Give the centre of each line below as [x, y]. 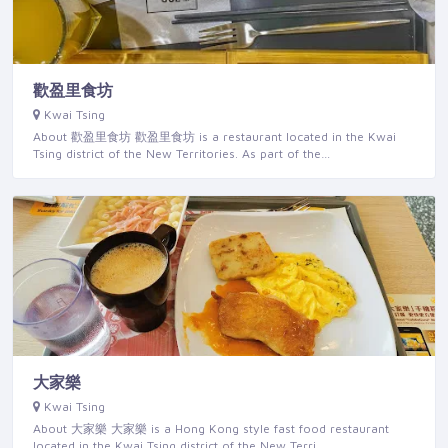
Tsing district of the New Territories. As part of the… [181, 154]
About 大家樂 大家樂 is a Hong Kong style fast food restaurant [211, 429]
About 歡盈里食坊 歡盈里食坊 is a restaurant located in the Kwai [214, 137]
